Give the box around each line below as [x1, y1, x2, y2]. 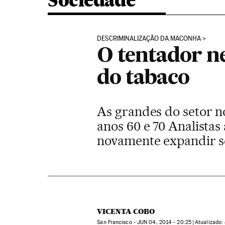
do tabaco [97, 68, 190, 88]
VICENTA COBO [97, 207, 155, 216]
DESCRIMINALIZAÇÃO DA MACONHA [97, 35, 201, 42]
